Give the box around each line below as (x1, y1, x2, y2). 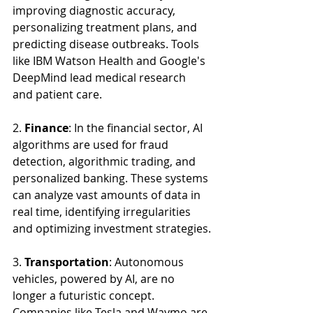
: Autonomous (109, 254, 187, 270)
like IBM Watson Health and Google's (13, 53, 208, 68)
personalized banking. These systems (13, 170, 211, 186)
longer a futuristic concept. (13, 288, 157, 303)
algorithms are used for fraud (13, 137, 171, 152)
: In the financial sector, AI (68, 120, 205, 136)
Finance (24, 120, 68, 136)
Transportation (24, 254, 109, 270)
